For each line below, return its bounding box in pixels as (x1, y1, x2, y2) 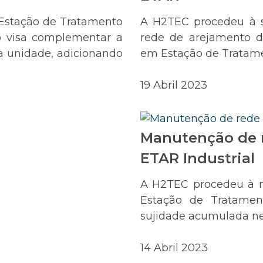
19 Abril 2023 (140, 79, 207, 92)
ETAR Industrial (140, 150, 255, 167)
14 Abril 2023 (140, 241, 208, 255)
